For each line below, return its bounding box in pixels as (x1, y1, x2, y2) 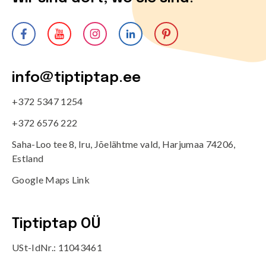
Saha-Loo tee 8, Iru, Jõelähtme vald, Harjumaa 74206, (12, 138, 236, 150)
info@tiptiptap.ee (12, 71, 141, 86)
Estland (12, 153, 44, 164)
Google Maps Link (12, 174, 90, 186)
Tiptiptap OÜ (12, 217, 101, 232)
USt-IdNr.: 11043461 (12, 242, 103, 254)
